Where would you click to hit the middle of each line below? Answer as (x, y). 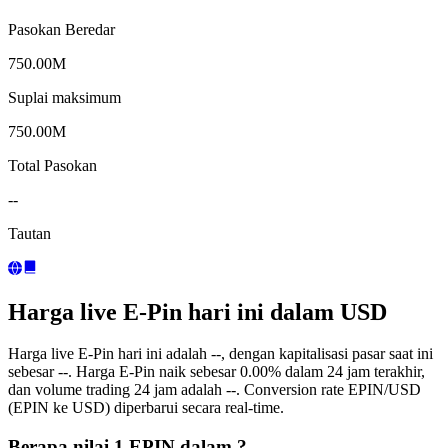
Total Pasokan (52, 165)
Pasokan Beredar (61, 29)
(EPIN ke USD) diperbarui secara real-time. (146, 408)
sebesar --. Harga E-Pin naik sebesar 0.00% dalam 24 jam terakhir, (216, 372)
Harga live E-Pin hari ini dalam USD (197, 311)
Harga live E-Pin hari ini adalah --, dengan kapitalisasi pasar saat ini (220, 354)
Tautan (29, 233)
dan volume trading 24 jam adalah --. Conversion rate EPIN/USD (214, 390)
